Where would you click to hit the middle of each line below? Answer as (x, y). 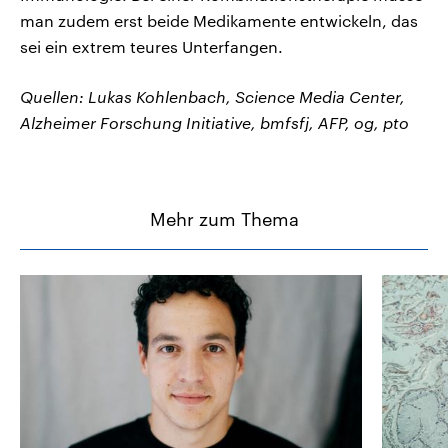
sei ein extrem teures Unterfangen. (151, 46)
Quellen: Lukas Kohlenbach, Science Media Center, (212, 96)
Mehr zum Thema (224, 218)
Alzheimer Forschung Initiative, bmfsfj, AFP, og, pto (214, 122)
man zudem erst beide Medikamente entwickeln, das (219, 20)
